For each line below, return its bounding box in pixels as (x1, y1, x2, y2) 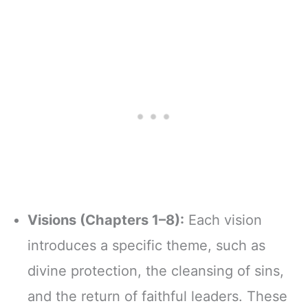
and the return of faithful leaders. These (27, 287, 287, 305)
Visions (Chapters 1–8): (27, 211, 184, 228)
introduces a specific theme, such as (27, 236, 265, 254)
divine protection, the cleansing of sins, (27, 262, 284, 279)
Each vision (184, 211, 262, 228)
